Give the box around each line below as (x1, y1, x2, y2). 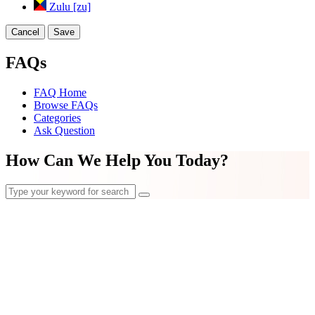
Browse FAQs (34, 98, 98, 111)
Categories (34, 111, 81, 124)
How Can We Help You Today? (6, 150, 229, 169)
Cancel (11, 27, 39, 37)
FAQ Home (34, 86, 86, 98)
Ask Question (34, 124, 95, 136)
